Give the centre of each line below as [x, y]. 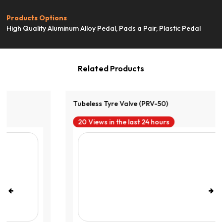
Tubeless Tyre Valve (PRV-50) [67, 103]
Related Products [111, 68]
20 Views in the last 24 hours [70, 122]
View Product [109, 8]
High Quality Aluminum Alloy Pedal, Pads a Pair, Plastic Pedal [104, 28]
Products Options [37, 18]
